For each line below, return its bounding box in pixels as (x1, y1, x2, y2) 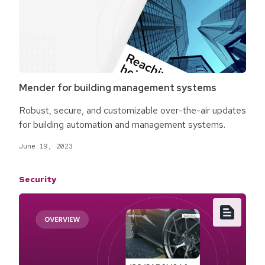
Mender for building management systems (19, 82, 216, 95)
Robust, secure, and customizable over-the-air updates (19, 104, 246, 117)
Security (19, 174, 56, 185)
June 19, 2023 (19, 142, 73, 151)
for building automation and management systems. (19, 118, 225, 131)
